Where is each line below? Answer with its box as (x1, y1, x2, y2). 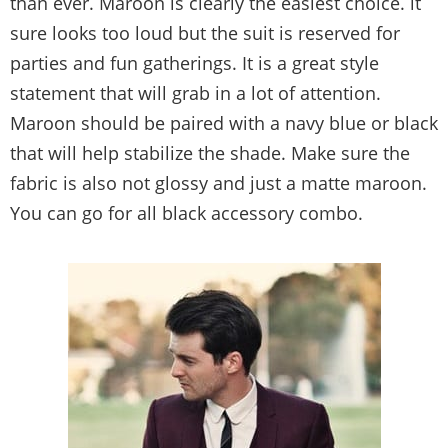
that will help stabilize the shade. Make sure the (10, 140, 410, 165)
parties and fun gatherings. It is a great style (10, 50, 379, 75)
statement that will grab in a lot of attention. (10, 80, 381, 105)
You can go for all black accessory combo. (10, 200, 363, 225)
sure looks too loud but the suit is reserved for (10, 20, 400, 45)
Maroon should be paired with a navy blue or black (10, 110, 438, 135)
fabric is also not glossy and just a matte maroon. (10, 170, 427, 195)
